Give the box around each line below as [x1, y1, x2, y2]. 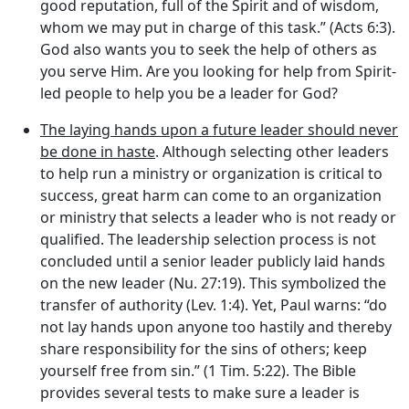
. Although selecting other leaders [155, 141, 389, 162]
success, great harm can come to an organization [40, 184, 382, 205]
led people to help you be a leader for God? [40, 82, 338, 103]
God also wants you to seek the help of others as [40, 38, 377, 59]
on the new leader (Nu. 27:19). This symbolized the [40, 272, 386, 293]
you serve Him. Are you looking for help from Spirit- [40, 60, 396, 81]
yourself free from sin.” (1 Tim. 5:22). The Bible [40, 360, 356, 381]
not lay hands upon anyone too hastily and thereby [40, 316, 392, 337]
